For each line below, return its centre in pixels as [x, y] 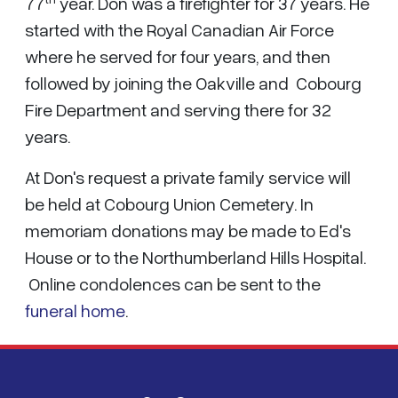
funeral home [75, 310]
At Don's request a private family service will [188, 177]
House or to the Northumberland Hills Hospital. [195, 257]
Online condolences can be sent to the [173, 283]
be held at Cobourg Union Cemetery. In [169, 203]
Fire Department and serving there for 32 [178, 109]
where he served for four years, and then [178, 56]
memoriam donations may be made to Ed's [188, 230]
